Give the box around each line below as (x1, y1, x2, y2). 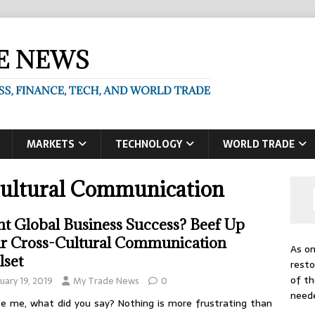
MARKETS (27, 136, 75, 152)
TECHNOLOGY (115, 136, 182, 152)
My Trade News (73, 274, 139, 288)
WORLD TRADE (223, 136, 295, 152)
